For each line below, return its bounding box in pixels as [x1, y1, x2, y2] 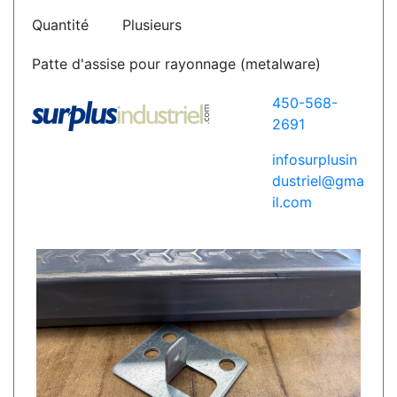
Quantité [32, 16, 89, 35]
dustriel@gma [271, 172, 364, 191]
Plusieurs [121, 16, 182, 35]
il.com [271, 193, 312, 212]
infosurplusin [271, 151, 357, 169]
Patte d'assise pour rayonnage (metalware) [32, 55, 321, 74]
